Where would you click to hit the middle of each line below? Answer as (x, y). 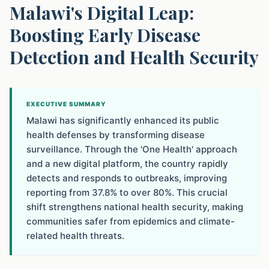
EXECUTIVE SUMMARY (66, 104)
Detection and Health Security (134, 57)
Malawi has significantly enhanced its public (123, 120)
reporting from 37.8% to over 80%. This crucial (127, 192)
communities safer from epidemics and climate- (131, 221)
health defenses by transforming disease (116, 135)
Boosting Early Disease (105, 35)
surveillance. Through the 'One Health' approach (132, 149)
